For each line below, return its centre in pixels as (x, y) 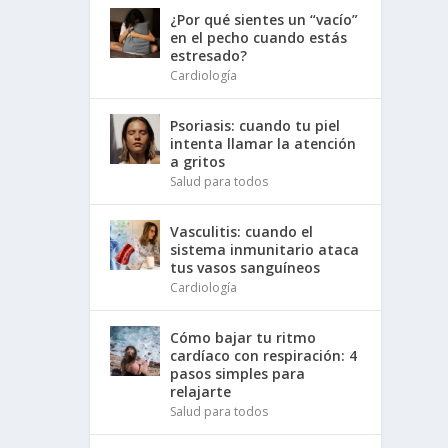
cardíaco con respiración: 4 (264, 355)
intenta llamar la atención (263, 143)
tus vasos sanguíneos (245, 267)
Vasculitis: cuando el (242, 231)
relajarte (201, 391)
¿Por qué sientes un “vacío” (264, 19)
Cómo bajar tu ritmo (243, 337)
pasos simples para (238, 373)
